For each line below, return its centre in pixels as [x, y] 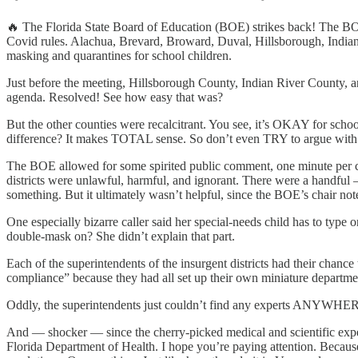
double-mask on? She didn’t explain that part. [121, 236]
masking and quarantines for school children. [119, 55]
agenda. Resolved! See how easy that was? [115, 97]
